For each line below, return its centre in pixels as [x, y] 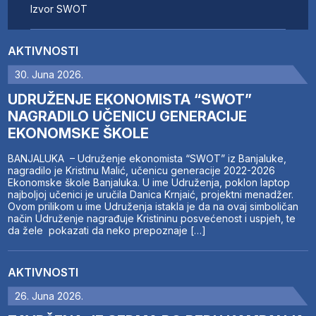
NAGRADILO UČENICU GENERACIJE [128, 117]
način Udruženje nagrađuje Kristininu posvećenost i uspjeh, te [152, 219]
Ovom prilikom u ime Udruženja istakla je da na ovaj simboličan [153, 207]
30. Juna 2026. [49, 75]
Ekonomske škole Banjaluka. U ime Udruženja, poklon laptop [149, 183]
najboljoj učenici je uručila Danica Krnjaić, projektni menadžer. [151, 195]
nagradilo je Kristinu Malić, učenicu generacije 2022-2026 [142, 171]
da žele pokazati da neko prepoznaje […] [107, 231]
